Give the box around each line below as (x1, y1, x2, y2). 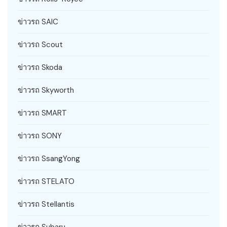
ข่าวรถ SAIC (18, 16, 58, 27)
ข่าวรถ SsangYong (18, 153, 80, 164)
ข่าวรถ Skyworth (18, 85, 74, 95)
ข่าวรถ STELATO (18, 176, 74, 186)
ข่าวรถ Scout (18, 39, 63, 50)
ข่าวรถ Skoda (18, 62, 62, 72)
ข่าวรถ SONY (18, 130, 62, 141)
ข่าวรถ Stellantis (18, 199, 74, 209)
